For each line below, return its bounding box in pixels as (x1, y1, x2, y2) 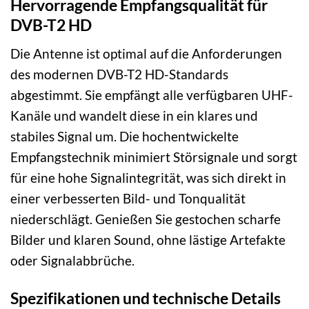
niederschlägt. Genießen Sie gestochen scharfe (10, 210, 281, 227)
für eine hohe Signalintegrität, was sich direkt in (10, 169, 286, 186)
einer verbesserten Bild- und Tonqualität (10, 190, 246, 206)
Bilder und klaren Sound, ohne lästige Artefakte (10, 231, 286, 248)
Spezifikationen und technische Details (10, 288, 281, 308)
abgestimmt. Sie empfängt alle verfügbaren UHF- (10, 86, 293, 103)
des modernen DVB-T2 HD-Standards (10, 66, 228, 82)
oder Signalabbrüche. (10, 252, 134, 268)
